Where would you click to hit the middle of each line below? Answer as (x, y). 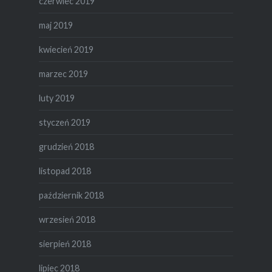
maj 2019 (56, 25)
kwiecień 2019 (66, 50)
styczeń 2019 (64, 123)
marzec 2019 (63, 74)
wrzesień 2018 (67, 220)
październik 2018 (71, 195)
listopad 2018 (65, 171)
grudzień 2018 (66, 147)
